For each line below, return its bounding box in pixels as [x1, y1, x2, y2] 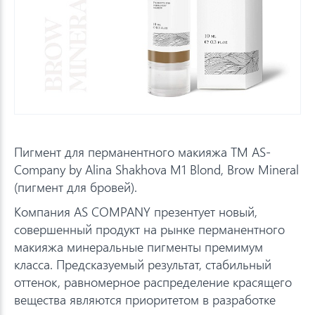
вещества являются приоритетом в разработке [14, 290, 276, 308]
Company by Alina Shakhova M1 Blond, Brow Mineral [14, 160, 299, 178]
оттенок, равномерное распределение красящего [14, 273, 292, 290]
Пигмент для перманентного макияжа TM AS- [14, 143, 271, 160]
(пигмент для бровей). [14, 178, 137, 195]
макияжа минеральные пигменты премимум [14, 238, 263, 255]
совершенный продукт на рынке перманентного [14, 220, 285, 238]
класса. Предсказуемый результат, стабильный [14, 255, 271, 273]
